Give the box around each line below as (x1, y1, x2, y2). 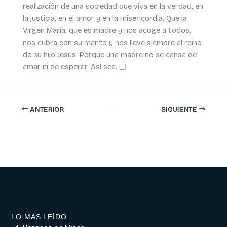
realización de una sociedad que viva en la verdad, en (22, 1, 203, 11)
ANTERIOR (28, 105, 64, 114)
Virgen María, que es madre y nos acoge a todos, (22, 25, 191, 35)
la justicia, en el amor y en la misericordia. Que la (22, 13, 187, 23)
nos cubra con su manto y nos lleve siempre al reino (22, 37, 202, 47)
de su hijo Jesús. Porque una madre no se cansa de (22, 50, 197, 59)
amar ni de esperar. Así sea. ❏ (22, 62, 126, 71)
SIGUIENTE (161, 105, 199, 114)
